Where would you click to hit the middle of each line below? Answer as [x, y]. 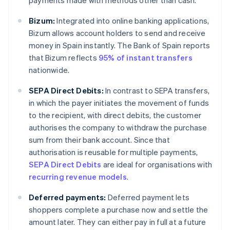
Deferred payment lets [148, 197]
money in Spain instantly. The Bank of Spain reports [120, 45]
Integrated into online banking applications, [132, 21]
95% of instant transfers [146, 58]
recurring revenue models [78, 177]
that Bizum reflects [64, 58]
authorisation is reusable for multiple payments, [113, 152]
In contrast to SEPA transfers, [157, 91]
